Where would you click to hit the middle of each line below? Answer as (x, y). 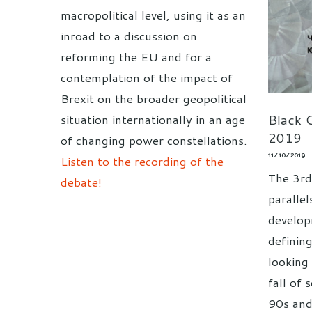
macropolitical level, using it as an (153, 15)
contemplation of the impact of (147, 78)
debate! (81, 182)
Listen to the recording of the (142, 161)
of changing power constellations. (154, 140)
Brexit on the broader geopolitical (154, 99)
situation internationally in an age (153, 119)
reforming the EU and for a (136, 57)
